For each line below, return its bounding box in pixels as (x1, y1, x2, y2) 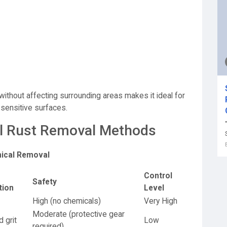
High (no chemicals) (32, 197, 101, 206)
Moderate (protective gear (32, 210, 125, 219)
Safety (32, 177, 57, 186)
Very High (144, 197, 177, 206)
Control (144, 171, 172, 180)
